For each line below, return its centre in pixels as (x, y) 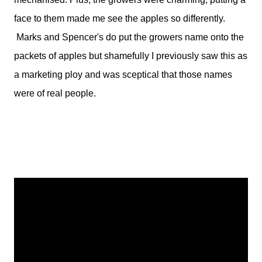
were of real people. (55, 93)
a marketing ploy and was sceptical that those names (123, 75)
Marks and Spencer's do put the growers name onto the (129, 37)
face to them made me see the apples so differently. (120, 18)
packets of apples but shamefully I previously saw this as (131, 56)
